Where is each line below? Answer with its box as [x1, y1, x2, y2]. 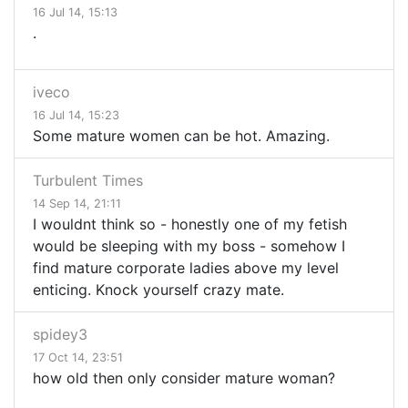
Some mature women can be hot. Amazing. [33, 127, 330, 146]
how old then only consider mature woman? [33, 369, 340, 388]
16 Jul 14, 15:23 [33, 108, 119, 123]
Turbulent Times [33, 171, 143, 190]
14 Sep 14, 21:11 [33, 197, 121, 211]
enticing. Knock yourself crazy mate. [33, 280, 284, 300]
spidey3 [33, 325, 87, 344]
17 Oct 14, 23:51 [33, 351, 123, 365]
